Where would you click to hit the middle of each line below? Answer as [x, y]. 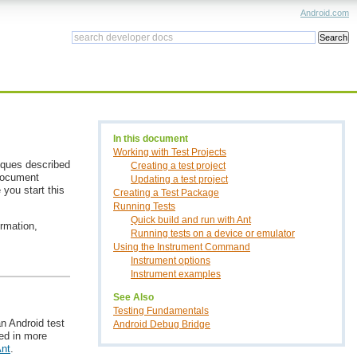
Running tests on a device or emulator [213, 233]
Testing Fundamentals [161, 311]
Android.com [325, 13]
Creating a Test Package [166, 193]
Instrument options [171, 261]
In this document [151, 139]
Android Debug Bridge [162, 324]
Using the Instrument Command [182, 247]
